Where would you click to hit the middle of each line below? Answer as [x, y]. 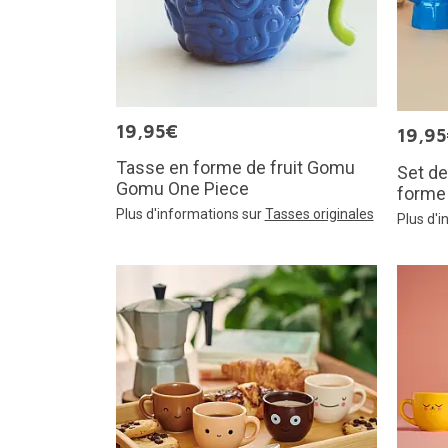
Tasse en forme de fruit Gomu [235, 168]
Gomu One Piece [182, 189]
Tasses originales [319, 214]
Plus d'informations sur [190, 214]
